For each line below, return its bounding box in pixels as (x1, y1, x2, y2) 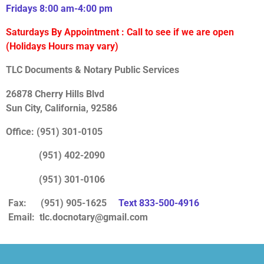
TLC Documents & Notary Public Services (6, 64, 179, 76)
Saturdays (6, 26, 49, 38)
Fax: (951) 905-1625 (6, 197, 118, 209)
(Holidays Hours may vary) (6, 40, 121, 52)
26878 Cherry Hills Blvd (6, 88, 104, 100)
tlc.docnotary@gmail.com (39, 211, 148, 223)
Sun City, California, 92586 (6, 102, 117, 114)
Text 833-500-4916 (118, 197, 199, 209)
